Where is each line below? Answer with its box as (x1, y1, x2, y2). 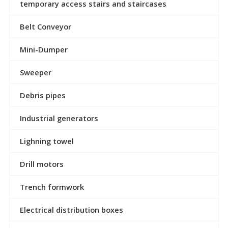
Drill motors (19, 158, 64, 169)
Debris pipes (19, 90, 66, 100)
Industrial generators (19, 112, 98, 123)
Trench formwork (19, 181, 84, 192)
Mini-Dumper (19, 44, 68, 54)
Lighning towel (19, 135, 74, 146)
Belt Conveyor (19, 21, 71, 32)
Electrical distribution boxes (19, 204, 123, 215)
